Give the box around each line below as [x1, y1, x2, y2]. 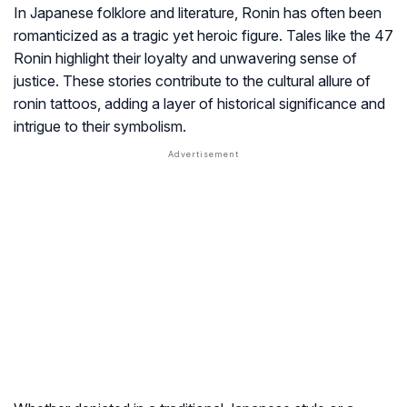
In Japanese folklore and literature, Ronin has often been [14, 4, 382, 23]
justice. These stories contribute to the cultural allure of [14, 72, 371, 91]
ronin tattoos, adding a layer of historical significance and [14, 94, 385, 114]
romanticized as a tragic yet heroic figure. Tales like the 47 [14, 26, 393, 45]
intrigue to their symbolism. [14, 117, 186, 136]
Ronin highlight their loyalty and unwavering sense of [14, 49, 357, 68]
